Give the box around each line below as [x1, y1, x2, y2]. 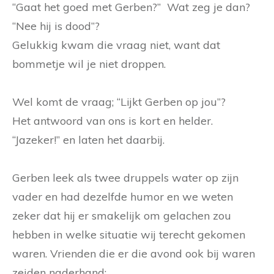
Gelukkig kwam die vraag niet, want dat [12, 37, 220, 52]
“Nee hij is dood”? [12, 18, 100, 33]
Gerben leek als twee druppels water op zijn [12, 170, 239, 185]
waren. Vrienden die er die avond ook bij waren [12, 246, 255, 261]
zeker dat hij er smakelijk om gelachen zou [12, 208, 231, 223]
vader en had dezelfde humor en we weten [12, 189, 233, 204]
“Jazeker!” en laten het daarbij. [12, 132, 165, 147]
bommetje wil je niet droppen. [12, 56, 166, 71]
